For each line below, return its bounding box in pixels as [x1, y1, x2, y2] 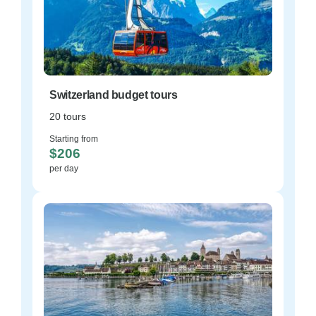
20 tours [49, 111, 86, 122]
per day [49, 164, 78, 174]
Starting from [49, 134, 98, 144]
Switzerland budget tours [49, 89, 178, 101]
